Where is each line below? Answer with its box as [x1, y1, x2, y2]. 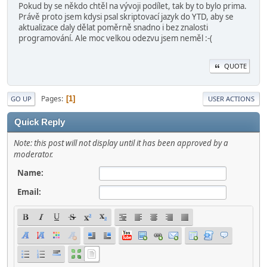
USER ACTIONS [208, 94, 254, 104]
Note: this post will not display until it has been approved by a [14, 138, 228, 149]
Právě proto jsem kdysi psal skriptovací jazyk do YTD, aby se [18, 11, 234, 22]
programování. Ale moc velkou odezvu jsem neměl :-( [18, 32, 212, 44]
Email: [17, 187, 41, 198]
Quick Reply [14, 117, 65, 128]
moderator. [14, 149, 53, 160]
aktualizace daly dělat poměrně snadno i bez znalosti [18, 21, 208, 33]
